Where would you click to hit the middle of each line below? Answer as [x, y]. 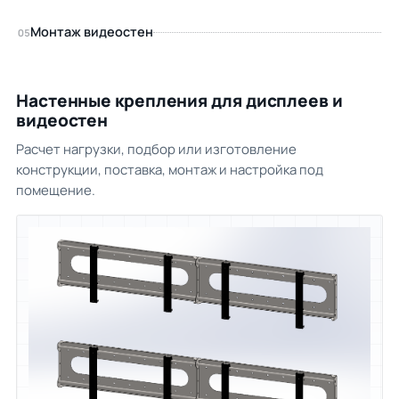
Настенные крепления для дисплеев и [179, 101]
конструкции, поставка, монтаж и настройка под [170, 170]
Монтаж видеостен [92, 32]
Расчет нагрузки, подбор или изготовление [156, 149]
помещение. [56, 190]
